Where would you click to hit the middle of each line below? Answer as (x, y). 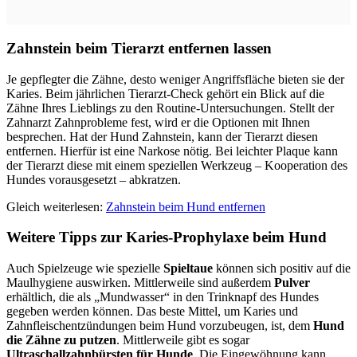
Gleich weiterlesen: (56, 206)
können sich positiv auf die (282, 269)
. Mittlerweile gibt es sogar (183, 340)
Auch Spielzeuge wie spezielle (85, 269)
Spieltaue (188, 269)
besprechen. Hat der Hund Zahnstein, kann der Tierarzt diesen (162, 136)
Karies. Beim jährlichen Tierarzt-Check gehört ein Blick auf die (165, 93)
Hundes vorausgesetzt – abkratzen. (94, 179)
